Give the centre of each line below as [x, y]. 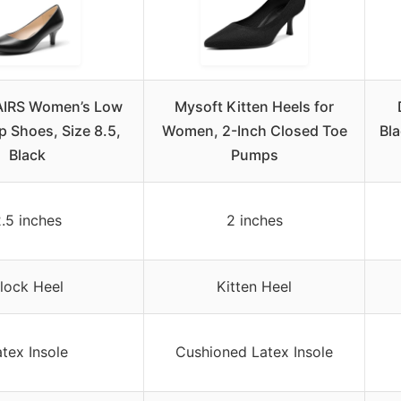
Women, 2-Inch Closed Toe [254, 130]
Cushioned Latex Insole [254, 351]
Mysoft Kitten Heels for [254, 106]
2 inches [254, 220]
